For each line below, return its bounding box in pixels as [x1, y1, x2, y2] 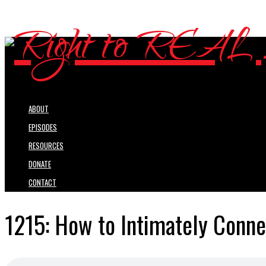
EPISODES [28, 121, 57, 134]
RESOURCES [28, 140, 64, 152]
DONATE [28, 158, 51, 170]
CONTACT [28, 176, 56, 189]
